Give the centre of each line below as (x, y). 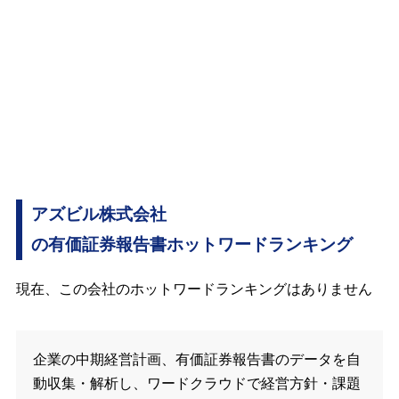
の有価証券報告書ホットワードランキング (191, 245)
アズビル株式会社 (98, 215)
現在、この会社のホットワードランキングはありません (194, 289)
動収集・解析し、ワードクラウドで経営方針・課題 (197, 383)
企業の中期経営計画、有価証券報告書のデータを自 (197, 359)
